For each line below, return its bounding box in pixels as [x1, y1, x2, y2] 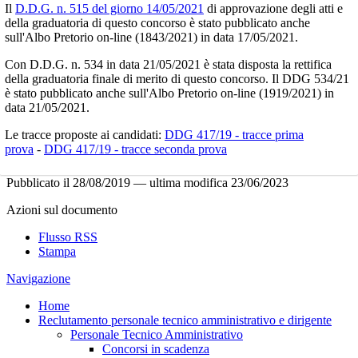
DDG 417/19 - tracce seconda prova [44, 141, 227, 156]
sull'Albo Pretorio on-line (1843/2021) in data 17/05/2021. [5, 30, 298, 44]
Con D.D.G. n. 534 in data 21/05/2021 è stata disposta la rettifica [5, 57, 332, 71]
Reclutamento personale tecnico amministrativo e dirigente [38, 312, 332, 327]
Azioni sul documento [6, 202, 117, 217]
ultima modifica [149, 175, 228, 189]
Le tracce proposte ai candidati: [5, 127, 165, 141]
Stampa [38, 244, 76, 258]
